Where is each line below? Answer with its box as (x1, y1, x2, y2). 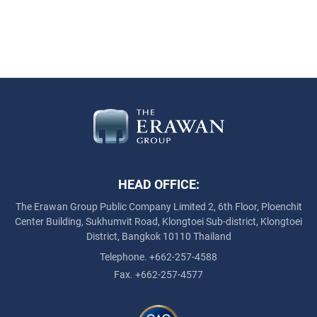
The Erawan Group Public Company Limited (15, 200, 208, 212)
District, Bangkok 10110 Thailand (86, 230, 231, 242)
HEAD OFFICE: (117, 176, 200, 192)
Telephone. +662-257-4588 (100, 250, 217, 263)
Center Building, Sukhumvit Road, (15, 215, 160, 227)
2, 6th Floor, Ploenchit (207, 200, 302, 212)
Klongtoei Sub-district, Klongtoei (162, 215, 302, 227)
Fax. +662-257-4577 (114, 268, 203, 280)
